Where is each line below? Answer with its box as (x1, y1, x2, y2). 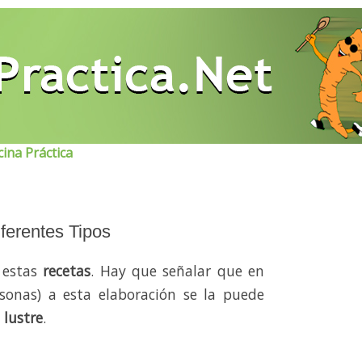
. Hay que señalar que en (90, 261, 265, 281)
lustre (4, 308, 43, 328)
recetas (43, 261, 91, 281)
